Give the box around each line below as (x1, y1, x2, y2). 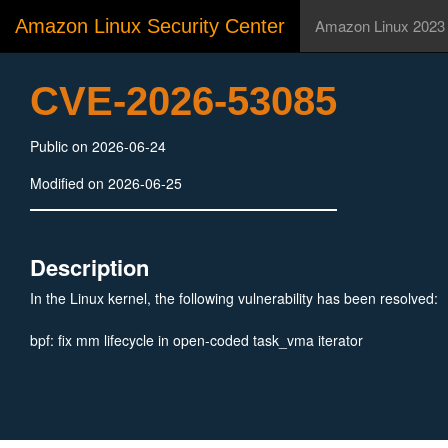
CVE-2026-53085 (30, 79, 337, 123)
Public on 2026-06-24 (30, 136, 166, 156)
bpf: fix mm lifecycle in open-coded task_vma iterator (30, 330, 363, 350)
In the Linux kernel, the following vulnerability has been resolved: (30, 288, 438, 308)
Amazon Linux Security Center (15, 15, 285, 37)
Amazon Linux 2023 (315, 15, 445, 36)
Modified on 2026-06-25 (30, 173, 182, 193)
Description (30, 251, 149, 283)
